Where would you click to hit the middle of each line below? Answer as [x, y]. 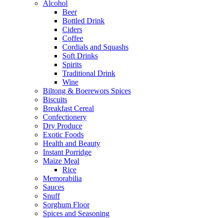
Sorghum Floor [66, 205]
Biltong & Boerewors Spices [87, 91]
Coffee [73, 38]
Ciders [72, 29]
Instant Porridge [67, 152]
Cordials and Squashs [95, 47]
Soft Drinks [80, 56]
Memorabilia [62, 178]
